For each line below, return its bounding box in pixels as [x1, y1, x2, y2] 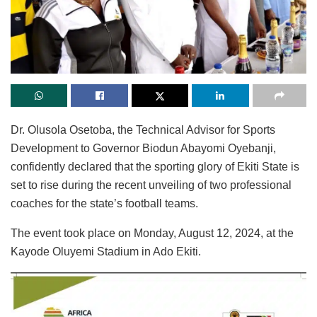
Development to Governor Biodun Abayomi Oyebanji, [11, 142, 276, 154]
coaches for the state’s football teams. [11, 197, 198, 209]
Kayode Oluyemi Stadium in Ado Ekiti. [11, 245, 201, 258]
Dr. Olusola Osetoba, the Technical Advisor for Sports [11, 123, 275, 136]
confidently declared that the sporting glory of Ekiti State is [11, 160, 299, 173]
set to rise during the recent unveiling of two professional [11, 178, 292, 191]
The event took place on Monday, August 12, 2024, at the [11, 226, 294, 239]
